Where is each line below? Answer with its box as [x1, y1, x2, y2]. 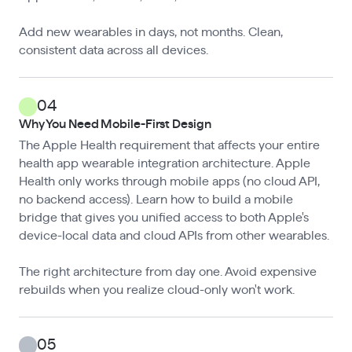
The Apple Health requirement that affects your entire [18, 138, 320, 152]
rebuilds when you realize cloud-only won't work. [18, 283, 295, 296]
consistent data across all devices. [18, 44, 208, 57]
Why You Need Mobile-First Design [18, 118, 211, 131]
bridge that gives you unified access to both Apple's [18, 211, 309, 224]
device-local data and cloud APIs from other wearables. [18, 229, 329, 242]
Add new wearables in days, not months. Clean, [18, 26, 283, 39]
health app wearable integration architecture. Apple [18, 156, 310, 170]
